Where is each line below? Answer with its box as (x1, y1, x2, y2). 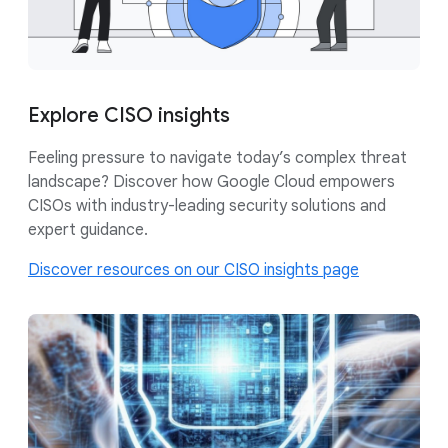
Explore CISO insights (28, 102, 230, 128)
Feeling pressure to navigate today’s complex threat (28, 147, 407, 168)
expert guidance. (28, 219, 148, 240)
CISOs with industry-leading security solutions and (28, 195, 386, 216)
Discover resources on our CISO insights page (28, 259, 359, 280)
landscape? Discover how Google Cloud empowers (28, 171, 395, 192)
